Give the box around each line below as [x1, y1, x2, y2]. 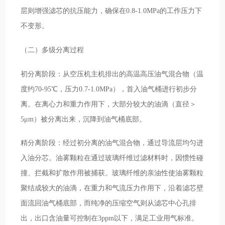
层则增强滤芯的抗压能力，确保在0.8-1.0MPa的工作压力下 [21, 6, 202, 15]
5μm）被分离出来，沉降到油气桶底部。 [21, 115, 147, 123]
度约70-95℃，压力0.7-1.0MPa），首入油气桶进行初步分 [21, 84, 197, 93]
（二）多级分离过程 [21, 45, 84, 54]
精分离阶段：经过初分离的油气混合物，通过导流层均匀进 [21, 139, 204, 147]
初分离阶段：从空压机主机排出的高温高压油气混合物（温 [21, 69, 204, 78]
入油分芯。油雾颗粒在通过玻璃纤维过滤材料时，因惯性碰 [21, 154, 204, 162]
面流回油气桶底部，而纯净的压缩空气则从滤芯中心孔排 [21, 199, 197, 207]
